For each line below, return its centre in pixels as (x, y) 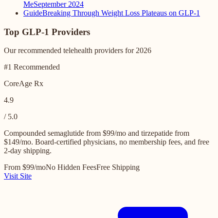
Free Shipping (118, 167)
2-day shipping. (28, 151)
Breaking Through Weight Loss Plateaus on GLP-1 (121, 13)
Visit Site (18, 176)
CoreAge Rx (24, 84)
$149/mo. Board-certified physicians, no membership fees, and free (107, 142)
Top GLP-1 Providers (47, 32)
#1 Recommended (32, 67)
